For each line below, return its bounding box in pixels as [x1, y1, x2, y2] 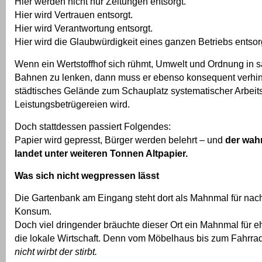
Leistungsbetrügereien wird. [15, 99, 130, 109]
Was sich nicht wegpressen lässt [15, 170, 159, 181]
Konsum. [15, 206, 51, 216]
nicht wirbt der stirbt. [15, 246, 97, 257]
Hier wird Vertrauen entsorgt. [15, 9, 133, 20]
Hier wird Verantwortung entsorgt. [15, 23, 153, 33]
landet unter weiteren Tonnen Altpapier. [15, 148, 188, 158]
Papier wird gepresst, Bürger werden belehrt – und [15, 135, 225, 145]
